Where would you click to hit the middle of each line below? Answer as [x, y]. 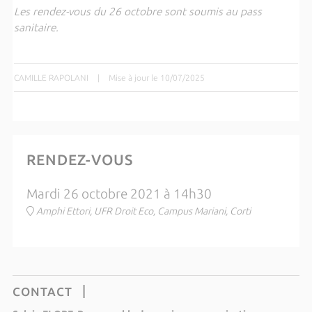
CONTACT [42, 292]
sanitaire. [36, 28]
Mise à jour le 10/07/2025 [156, 78]
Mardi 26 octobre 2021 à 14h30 [119, 194]
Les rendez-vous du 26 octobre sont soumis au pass [138, 12]
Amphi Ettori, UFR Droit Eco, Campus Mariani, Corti [143, 211]
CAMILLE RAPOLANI [51, 78]
